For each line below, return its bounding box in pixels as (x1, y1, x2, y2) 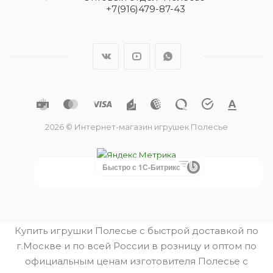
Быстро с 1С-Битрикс (102, 161, 180, 172)
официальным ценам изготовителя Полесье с (25, 255, 248, 267)
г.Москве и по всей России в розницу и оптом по (16, 240, 257, 252)
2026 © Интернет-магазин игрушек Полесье (45, 122, 228, 132)
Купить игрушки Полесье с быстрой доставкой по (15, 225, 258, 236)
